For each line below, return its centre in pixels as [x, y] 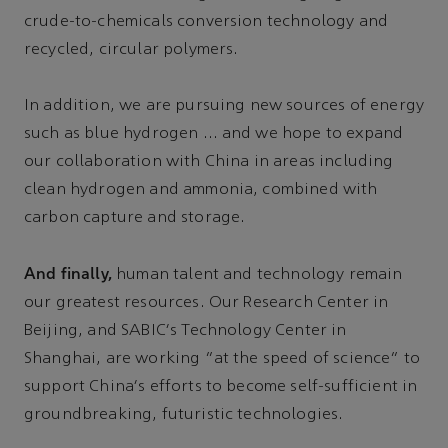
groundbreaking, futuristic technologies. [184, 415]
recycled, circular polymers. [131, 50]
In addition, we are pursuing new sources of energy [224, 106]
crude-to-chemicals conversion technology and [206, 22]
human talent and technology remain [257, 275]
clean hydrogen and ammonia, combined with [201, 190]
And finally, [68, 274]
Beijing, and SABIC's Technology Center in [185, 331]
